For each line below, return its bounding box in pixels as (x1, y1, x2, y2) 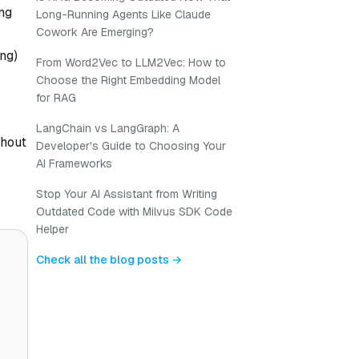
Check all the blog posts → (36, 252, 182, 267)
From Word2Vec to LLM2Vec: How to (36, 55, 226, 70)
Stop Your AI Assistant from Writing (36, 187, 217, 201)
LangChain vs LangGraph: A (36, 121, 179, 135)
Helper (36, 222, 69, 236)
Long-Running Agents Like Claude (36, 7, 211, 22)
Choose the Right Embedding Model (36, 73, 220, 87)
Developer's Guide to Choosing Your (36, 139, 226, 153)
